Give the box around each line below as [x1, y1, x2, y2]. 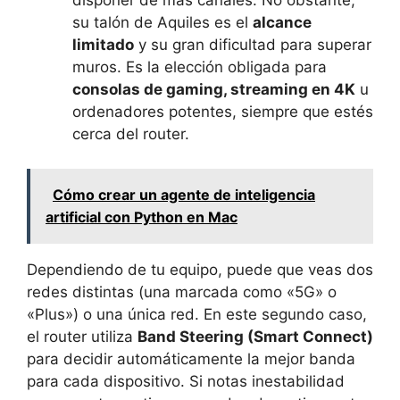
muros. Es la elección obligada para [72, 58, 327, 77]
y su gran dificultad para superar [134, 36, 371, 54]
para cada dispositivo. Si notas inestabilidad [27, 371, 345, 390]
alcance [253, 13, 312, 32]
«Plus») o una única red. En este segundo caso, [27, 304, 367, 323]
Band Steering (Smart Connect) [137, 327, 373, 346]
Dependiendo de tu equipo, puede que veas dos [27, 260, 373, 279]
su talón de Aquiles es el [72, 13, 253, 32]
